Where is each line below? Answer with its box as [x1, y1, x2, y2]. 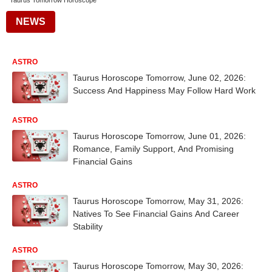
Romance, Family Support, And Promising [73, 143, 234, 154]
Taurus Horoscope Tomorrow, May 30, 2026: [73, 260, 243, 271]
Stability [73, 221, 103, 231]
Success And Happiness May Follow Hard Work [73, 86, 256, 95]
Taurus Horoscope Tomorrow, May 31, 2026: [73, 195, 243, 206]
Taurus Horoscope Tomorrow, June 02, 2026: [73, 73, 246, 83]
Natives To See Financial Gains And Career [73, 208, 239, 219]
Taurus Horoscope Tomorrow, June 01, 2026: [73, 131, 246, 141]
